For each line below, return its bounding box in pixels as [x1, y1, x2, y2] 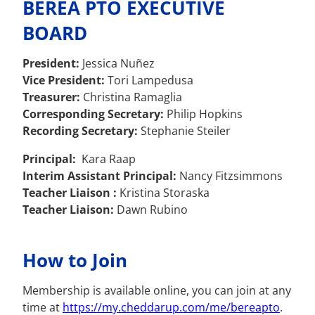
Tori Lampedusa [105, 72, 193, 89]
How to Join [22, 247, 127, 274]
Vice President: [22, 72, 105, 89]
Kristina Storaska [117, 185, 210, 201]
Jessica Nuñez [79, 56, 155, 72]
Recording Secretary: [22, 123, 138, 139]
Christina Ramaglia [80, 89, 182, 105]
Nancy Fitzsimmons [179, 168, 283, 184]
